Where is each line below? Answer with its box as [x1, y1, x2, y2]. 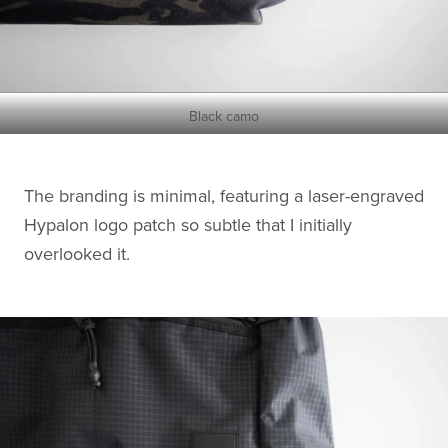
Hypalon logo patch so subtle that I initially [24, 214, 352, 237]
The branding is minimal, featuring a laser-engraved [24, 185, 424, 208]
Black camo [189, 108, 259, 126]
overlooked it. [24, 243, 130, 266]
